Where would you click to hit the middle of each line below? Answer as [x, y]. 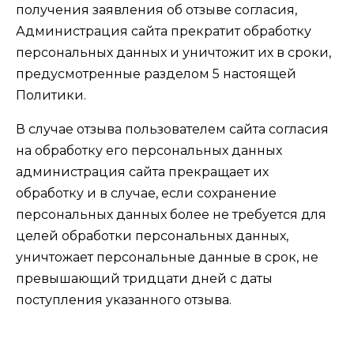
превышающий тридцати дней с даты [144, 279]
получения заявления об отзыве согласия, [156, 10]
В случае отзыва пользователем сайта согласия [172, 129]
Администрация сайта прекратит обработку [164, 31]
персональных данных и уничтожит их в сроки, [173, 53]
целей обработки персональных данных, [152, 236]
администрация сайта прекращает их [142, 172]
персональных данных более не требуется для [171, 215]
